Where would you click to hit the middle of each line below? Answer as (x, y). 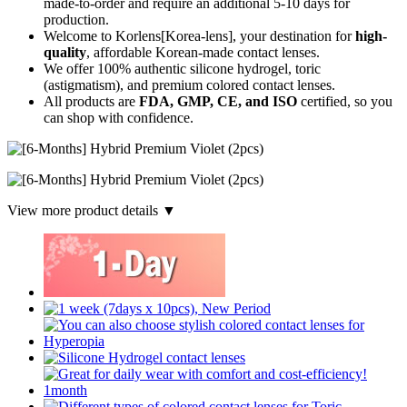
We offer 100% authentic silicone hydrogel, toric (182, 68)
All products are (91, 101)
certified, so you (345, 101)
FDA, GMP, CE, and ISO (218, 101)
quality (65, 52)
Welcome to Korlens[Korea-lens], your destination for (199, 35)
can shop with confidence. (119, 117)
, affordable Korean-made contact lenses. (203, 52)
